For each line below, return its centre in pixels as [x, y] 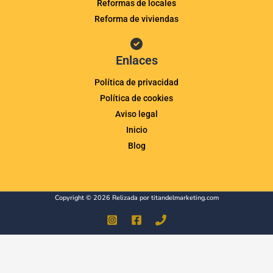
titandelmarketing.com [185, 198]
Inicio [136, 130]
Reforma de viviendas [136, 19]
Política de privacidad [136, 83]
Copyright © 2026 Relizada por [103, 198]
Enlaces [136, 61]
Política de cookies [136, 98]
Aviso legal [136, 114]
